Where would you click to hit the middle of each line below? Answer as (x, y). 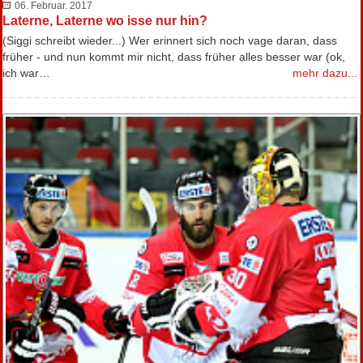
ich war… (26, 73)
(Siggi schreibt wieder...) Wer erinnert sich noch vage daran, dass (170, 40)
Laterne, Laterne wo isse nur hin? (105, 20)
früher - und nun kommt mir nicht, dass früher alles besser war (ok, (174, 56)
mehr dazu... (325, 73)
